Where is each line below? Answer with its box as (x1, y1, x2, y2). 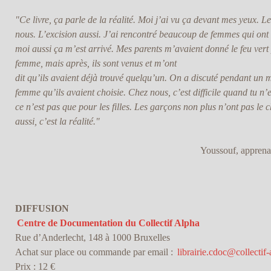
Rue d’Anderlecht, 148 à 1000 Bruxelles (15, 232, 170, 243)
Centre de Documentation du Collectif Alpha (16, 218, 200, 229)
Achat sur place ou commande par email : (15, 247, 175, 258)
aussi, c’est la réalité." (15, 116, 100, 127)
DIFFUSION (15, 203, 69, 214)
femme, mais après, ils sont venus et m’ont (15, 58, 177, 69)
